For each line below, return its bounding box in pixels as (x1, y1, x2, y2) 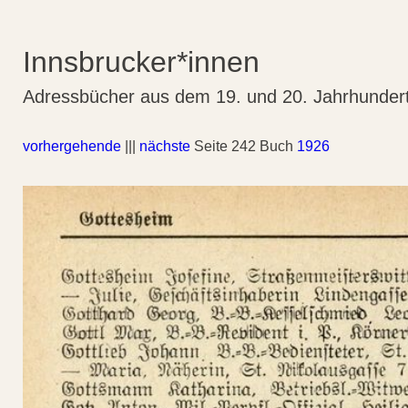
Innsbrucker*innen (23, 46, 260, 78)
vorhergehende (23, 138, 121, 154)
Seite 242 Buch (190, 138, 297, 154)
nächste (139, 138, 190, 154)
